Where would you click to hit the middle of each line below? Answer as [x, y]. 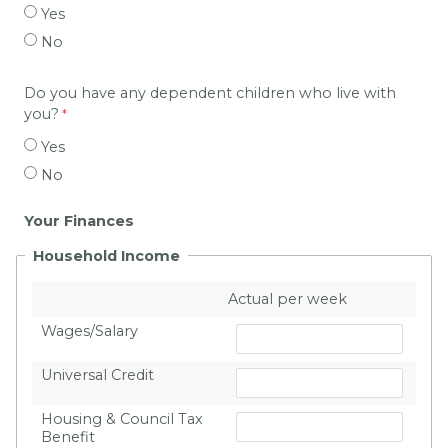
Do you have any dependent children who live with [210, 92]
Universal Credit [97, 374]
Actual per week [287, 298]
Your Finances [79, 221]
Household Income [106, 255]
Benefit [68, 436]
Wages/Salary [89, 330]
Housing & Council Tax [122, 418]
